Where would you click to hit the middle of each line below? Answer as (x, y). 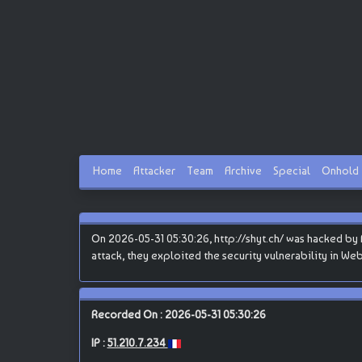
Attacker (154, 171)
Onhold (340, 171)
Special (292, 171)
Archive (243, 171)
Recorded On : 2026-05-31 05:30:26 (178, 314)
